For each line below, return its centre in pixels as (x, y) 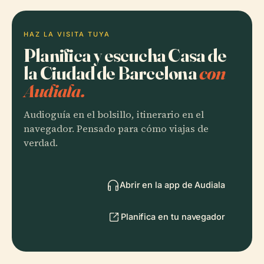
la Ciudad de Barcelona (111, 72)
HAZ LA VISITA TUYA (67, 34)
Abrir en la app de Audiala (172, 184)
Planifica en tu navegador (173, 216)
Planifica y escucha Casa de (125, 55)
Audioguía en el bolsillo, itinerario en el (114, 114)
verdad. (41, 143)
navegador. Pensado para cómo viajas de (116, 128)
